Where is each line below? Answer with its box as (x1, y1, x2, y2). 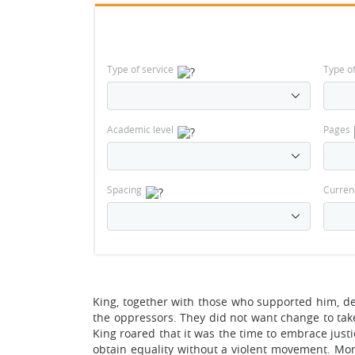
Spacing (107, 183, 142, 196)
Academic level (107, 123, 174, 136)
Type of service (107, 63, 174, 75)
